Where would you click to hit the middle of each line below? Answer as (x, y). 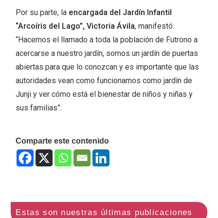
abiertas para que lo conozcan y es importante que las (108, 67)
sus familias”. (39, 108)
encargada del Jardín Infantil (120, 12)
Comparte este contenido (63, 141)
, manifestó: (155, 26)
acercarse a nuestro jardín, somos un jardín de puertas (107, 53)
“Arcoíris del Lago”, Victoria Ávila (75, 26)
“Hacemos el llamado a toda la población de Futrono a (107, 39)
